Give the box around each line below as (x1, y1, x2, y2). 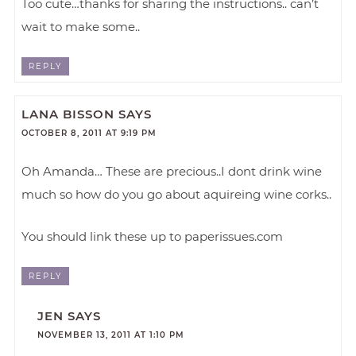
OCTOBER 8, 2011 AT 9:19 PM (21, 128, 157, 139)
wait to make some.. (21, 18, 141, 34)
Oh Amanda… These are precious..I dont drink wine (21, 164, 323, 180)
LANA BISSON (21, 106, 115, 122)
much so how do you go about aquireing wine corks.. (21, 187, 332, 203)
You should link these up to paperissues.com (21, 229, 284, 245)
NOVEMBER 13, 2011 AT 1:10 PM (37, 330, 184, 341)
